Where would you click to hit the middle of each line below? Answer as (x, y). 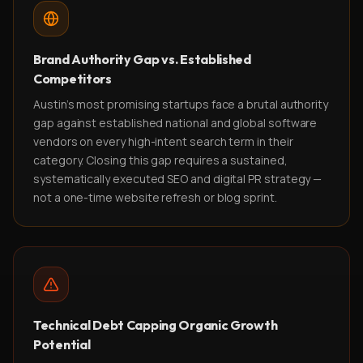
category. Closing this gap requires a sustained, (160, 160)
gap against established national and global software (175, 123)
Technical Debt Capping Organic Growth (156, 325)
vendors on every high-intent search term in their (163, 141)
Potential (62, 344)
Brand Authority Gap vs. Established (142, 59)
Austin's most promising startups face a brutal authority (181, 104)
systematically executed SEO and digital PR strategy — (178, 179)
